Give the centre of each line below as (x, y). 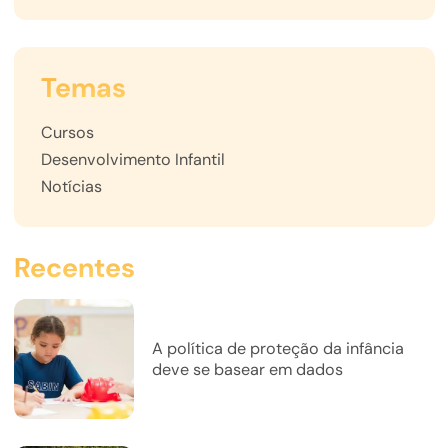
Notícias (71, 187)
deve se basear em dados (247, 370)
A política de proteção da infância (277, 349)
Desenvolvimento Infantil (132, 160)
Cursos (67, 133)
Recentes (74, 268)
